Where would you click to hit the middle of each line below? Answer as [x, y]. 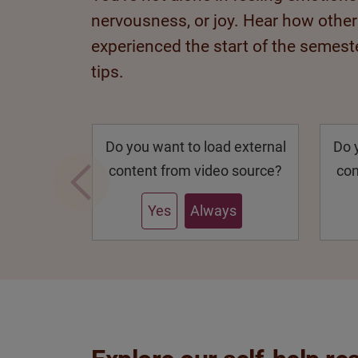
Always [214, 210]
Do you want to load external [195, 146]
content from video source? [195, 170]
